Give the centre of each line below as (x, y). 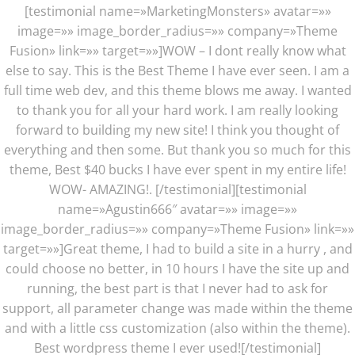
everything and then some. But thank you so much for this (177, 150)
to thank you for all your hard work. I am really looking (177, 110)
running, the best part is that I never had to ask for (177, 288)
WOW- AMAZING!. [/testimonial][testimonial (177, 189)
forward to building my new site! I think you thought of (177, 130)
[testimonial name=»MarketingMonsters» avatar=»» (177, 11)
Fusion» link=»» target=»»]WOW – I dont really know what (177, 51)
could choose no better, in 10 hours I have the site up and (177, 269)
